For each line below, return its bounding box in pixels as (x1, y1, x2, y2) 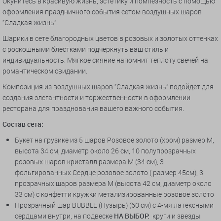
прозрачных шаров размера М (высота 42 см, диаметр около (15, 179, 212, 188)
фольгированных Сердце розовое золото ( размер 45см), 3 (15, 168, 203, 178)
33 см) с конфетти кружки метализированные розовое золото (15, 189, 214, 199)
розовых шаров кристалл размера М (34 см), (15, 157, 158, 167)
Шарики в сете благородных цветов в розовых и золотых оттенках (2, 34, 218, 43)
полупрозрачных (141, 146, 196, 156)
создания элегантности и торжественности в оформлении (2, 93, 190, 103)
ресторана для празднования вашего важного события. (2, 104, 184, 113)
